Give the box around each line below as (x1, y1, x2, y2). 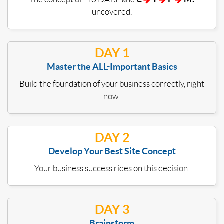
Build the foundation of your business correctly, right (19, 79, 204, 89)
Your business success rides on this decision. (34, 164, 189, 173)
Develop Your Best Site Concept (48, 146, 176, 157)
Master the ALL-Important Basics (46, 61, 177, 72)
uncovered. (92, 7, 132, 17)
